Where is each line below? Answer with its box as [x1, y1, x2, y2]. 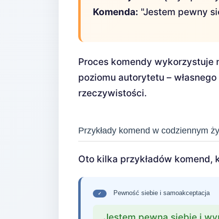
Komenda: [93, 6, 138, 18]
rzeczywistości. [78, 88, 147, 99]
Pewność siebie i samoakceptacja [111, 189, 210, 197]
